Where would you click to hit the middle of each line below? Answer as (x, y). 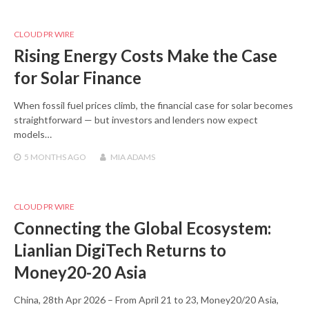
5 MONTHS (45, 157)
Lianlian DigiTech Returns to (120, 250)
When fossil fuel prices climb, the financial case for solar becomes (153, 105)
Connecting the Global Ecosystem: (142, 228)
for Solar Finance (78, 77)
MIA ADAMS (133, 157)
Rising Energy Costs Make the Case (146, 55)
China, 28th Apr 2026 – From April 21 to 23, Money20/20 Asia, (146, 299)
